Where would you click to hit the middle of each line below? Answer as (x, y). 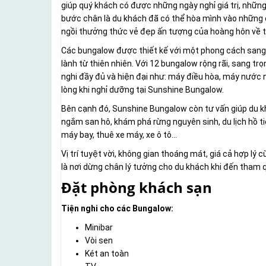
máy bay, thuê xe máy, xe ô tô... (119, 135)
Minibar (99, 228)
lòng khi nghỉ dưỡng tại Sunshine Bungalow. (142, 90)
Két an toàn (107, 254)
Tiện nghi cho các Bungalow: (117, 209)
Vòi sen (99, 241)
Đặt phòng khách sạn (137, 188)
